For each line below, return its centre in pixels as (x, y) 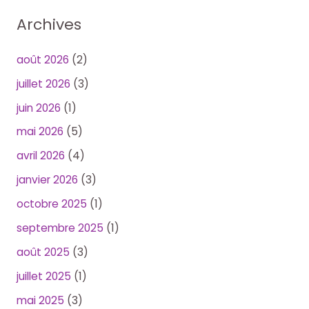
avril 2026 (40, 156)
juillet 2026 (43, 83)
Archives (49, 24)
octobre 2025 (51, 204)
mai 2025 (40, 300)
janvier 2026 (47, 180)
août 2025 (43, 252)
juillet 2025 (43, 276)
